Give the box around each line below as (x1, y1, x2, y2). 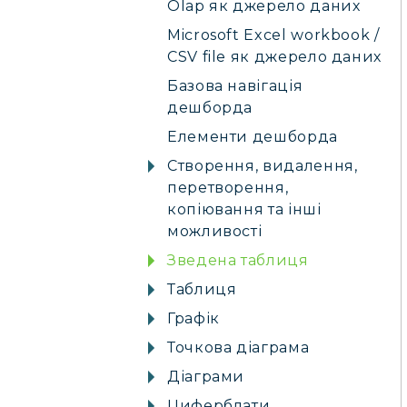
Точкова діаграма (167, 339, 310, 356)
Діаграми (167, 368, 245, 385)
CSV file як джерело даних (167, 48, 382, 65)
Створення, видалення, (167, 157, 358, 174)
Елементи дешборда (167, 128, 338, 145)
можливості (167, 223, 263, 240)
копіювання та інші (167, 201, 322, 218)
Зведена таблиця (167, 252, 309, 269)
